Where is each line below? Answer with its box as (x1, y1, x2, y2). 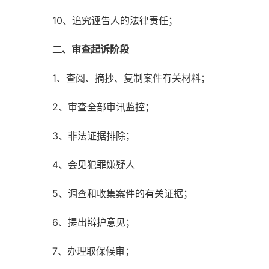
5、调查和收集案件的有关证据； (52, 187, 193, 200)
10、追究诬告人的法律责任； (52, 14, 178, 27)
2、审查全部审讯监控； (52, 101, 154, 113)
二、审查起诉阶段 (52, 43, 129, 56)
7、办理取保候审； (52, 245, 134, 258)
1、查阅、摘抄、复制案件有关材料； (52, 72, 210, 85)
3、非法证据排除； (52, 130, 135, 142)
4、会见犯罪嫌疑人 (52, 159, 135, 171)
